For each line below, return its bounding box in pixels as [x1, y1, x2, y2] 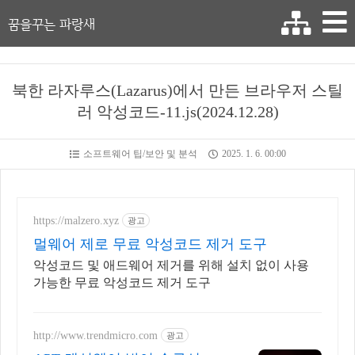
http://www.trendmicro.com [33, 329, 158, 342]
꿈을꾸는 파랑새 [8, 15, 95, 32]
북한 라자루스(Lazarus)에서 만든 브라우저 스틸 [12, 82, 343, 99]
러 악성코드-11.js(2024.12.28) [76, 103, 279, 120]
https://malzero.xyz [33, 214, 119, 227]
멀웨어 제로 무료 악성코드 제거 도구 [33, 236, 267, 252]
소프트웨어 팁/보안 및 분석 [82, 148, 197, 159]
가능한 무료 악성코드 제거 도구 [33, 276, 211, 289]
